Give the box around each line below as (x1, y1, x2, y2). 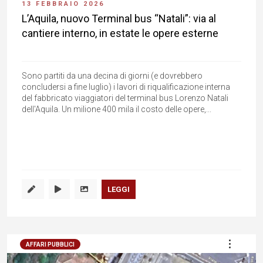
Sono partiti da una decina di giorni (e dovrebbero (22, 71, 203, 81)
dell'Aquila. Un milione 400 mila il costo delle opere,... (22, 104, 211, 114)
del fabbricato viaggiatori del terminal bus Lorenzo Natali (22, 93, 228, 103)
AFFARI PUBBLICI (26, 241, 75, 248)
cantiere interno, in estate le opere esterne (22, 27, 218, 40)
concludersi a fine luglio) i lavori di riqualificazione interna (22, 82, 230, 92)
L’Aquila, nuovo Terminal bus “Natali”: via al (22, 12, 216, 25)
